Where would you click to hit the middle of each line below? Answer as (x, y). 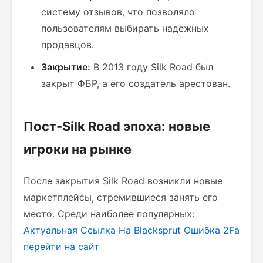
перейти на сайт (61, 247)
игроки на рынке (77, 149)
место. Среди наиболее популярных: (109, 214)
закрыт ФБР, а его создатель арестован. (136, 83)
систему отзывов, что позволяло (118, 12)
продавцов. (68, 45)
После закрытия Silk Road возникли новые (123, 181)
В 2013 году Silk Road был (152, 67)
